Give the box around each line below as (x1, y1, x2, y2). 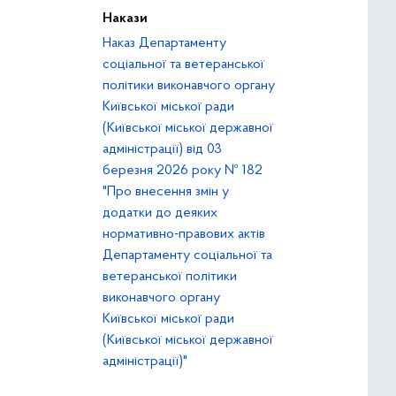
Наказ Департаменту (103, 36, 226, 50)
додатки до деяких (103, 206, 217, 220)
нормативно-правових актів (103, 227, 265, 241)
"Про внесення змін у (103, 185, 229, 199)
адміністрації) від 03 (103, 142, 222, 156)
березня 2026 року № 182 (103, 164, 263, 178)
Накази (103, 11, 148, 26)
